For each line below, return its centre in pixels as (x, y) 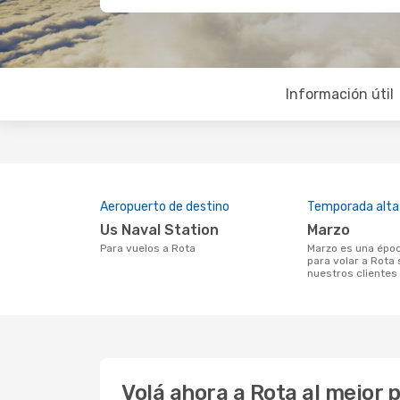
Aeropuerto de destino (165, 207)
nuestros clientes (352, 273)
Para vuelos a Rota (151, 248)
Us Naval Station (164, 230)
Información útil (339, 94)
